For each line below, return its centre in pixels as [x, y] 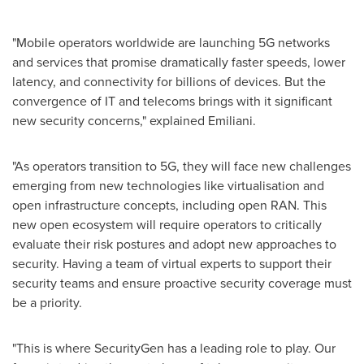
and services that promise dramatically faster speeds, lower [179, 61]
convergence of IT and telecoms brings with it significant [172, 100]
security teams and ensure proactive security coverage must [182, 282]
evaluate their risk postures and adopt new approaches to [174, 243]
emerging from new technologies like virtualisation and [168, 185]
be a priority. [47, 302]
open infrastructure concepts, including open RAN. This [169, 204]
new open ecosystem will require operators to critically [167, 224]
